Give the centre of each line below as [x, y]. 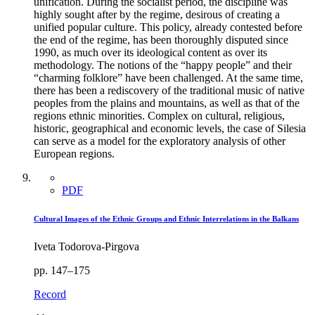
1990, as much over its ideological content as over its [150, 52]
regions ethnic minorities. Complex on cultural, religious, [159, 115]
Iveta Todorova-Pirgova [86, 246]
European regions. [74, 153]
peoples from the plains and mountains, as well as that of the [167, 103]
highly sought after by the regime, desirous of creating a [157, 14]
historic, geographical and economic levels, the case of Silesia [170, 128]
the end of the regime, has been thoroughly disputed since [161, 39]
